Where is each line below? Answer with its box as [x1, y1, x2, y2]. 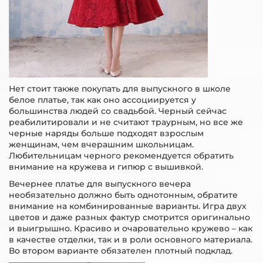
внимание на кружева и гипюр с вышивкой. [9, 161, 203, 172]
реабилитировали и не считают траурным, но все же [9, 117, 243, 127]
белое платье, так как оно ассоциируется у [9, 95, 196, 105]
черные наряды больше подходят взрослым [9, 128, 204, 139]
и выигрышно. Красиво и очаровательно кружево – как [9, 223, 252, 234]
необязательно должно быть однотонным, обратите [9, 190, 238, 200]
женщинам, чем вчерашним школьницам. [9, 139, 194, 150]
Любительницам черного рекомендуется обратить [9, 150, 234, 161]
